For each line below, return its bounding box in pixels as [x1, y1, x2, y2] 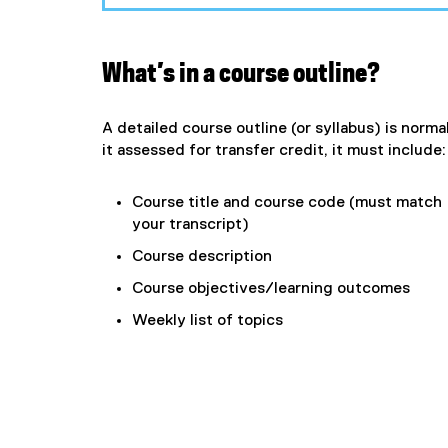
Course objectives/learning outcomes [132, 280, 410, 297]
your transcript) [132, 216, 249, 233]
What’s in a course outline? [102, 61, 380, 87]
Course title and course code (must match [132, 194, 442, 211]
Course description [132, 248, 272, 265]
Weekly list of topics [132, 312, 283, 329]
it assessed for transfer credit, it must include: [102, 142, 446, 159]
